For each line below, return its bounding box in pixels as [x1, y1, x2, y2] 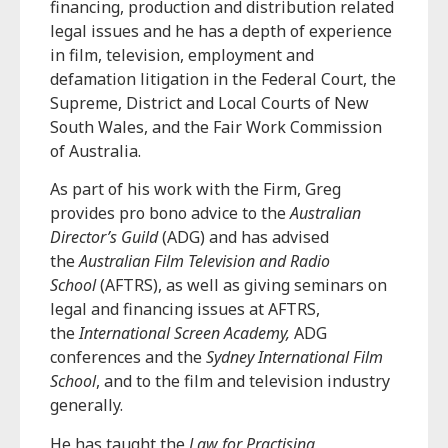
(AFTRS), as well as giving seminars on [100, 274, 387, 297]
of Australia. [50, 139, 141, 162]
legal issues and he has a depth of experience [50, 19, 392, 42]
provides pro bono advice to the [50, 202, 290, 225]
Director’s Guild [50, 226, 158, 249]
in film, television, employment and [50, 43, 314, 66]
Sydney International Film [206, 346, 383, 369]
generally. [50, 394, 123, 417]
